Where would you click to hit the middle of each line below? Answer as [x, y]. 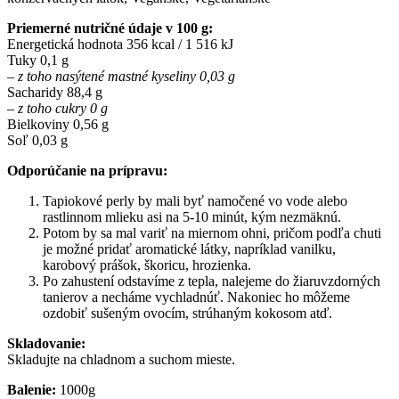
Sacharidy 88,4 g [55, 92]
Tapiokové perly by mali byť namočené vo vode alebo [195, 200]
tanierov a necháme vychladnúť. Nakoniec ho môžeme [196, 297]
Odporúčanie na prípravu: [87, 170]
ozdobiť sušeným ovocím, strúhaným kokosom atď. [187, 313]
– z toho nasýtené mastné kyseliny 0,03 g [121, 76]
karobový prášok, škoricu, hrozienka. [147, 265]
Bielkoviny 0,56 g [58, 124]
